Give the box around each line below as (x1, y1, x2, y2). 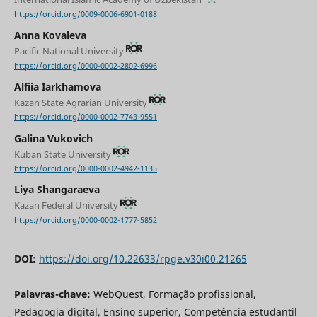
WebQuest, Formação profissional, (93, 287, 256, 301)
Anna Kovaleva (13, 28, 86, 42)
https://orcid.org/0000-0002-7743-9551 (13, 112, 157, 122)
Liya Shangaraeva (13, 183, 100, 197)
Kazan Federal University (13, 199, 120, 212)
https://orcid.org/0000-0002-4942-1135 (13, 163, 157, 174)
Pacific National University (13, 44, 126, 57)
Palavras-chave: (13, 287, 93, 301)
